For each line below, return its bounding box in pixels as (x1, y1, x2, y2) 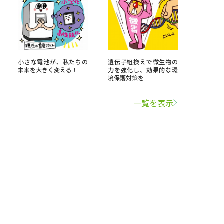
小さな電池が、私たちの (18, 57, 88, 66)
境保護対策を (108, 73, 144, 82)
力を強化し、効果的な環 (108, 65, 178, 74)
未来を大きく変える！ (18, 65, 78, 74)
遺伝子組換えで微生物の (108, 57, 178, 66)
